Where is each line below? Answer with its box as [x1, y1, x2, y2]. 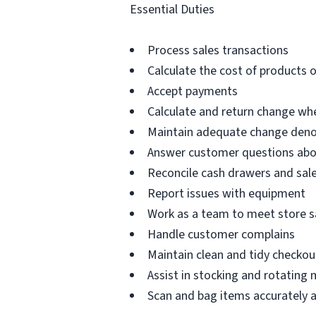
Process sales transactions [147, 42, 288, 59]
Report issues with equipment [147, 185, 305, 202]
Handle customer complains [147, 226, 295, 243]
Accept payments [147, 83, 238, 100]
